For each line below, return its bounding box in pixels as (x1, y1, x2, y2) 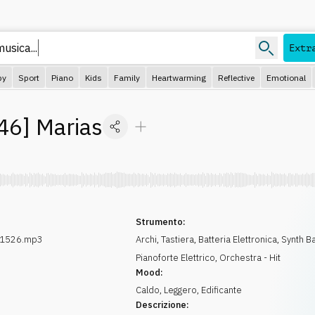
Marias (36, 112, 103, 141)
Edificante (201, 284, 243, 296)
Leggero (164, 284, 198, 296)
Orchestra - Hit (219, 252, 281, 264)
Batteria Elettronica (198, 233, 278, 245)
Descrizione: (136, 299, 190, 311)
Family (114, 72, 140, 83)
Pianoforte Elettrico (136, 252, 216, 264)
